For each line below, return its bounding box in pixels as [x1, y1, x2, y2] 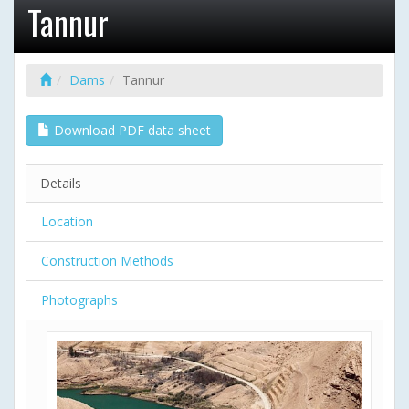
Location [41, 213, 93, 230]
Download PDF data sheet [50, 121, 211, 139]
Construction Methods [41, 252, 173, 269]
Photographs [41, 291, 118, 309]
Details [40, 174, 81, 192]
